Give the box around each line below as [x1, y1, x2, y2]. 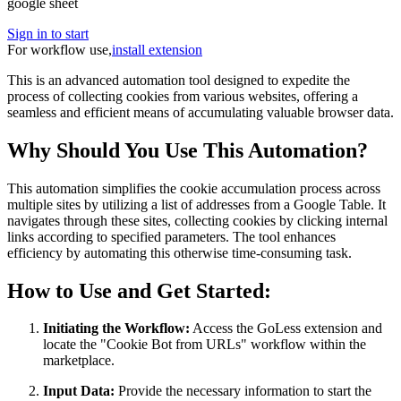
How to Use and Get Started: [7, 278, 271, 303]
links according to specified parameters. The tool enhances [7, 228, 336, 244]
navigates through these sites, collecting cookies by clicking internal [7, 212, 388, 228]
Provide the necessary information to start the [115, 383, 371, 399]
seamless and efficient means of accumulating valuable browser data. [7, 104, 394, 120]
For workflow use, [7, 41, 112, 57]
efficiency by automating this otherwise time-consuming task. [7, 244, 352, 260]
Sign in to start [7, 25, 89, 41]
